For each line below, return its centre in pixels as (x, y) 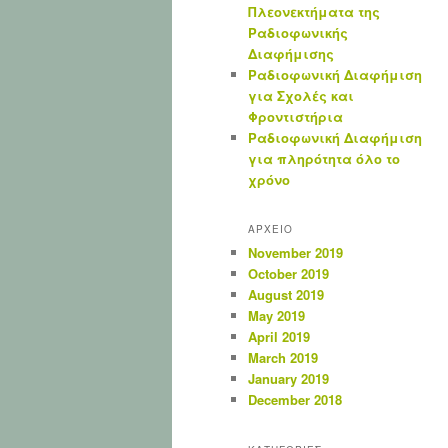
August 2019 (286, 295)
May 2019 (276, 316)
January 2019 (288, 379)
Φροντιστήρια (295, 116)
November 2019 (295, 253)
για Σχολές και (301, 95)
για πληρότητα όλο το (324, 158)
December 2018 (295, 400)
